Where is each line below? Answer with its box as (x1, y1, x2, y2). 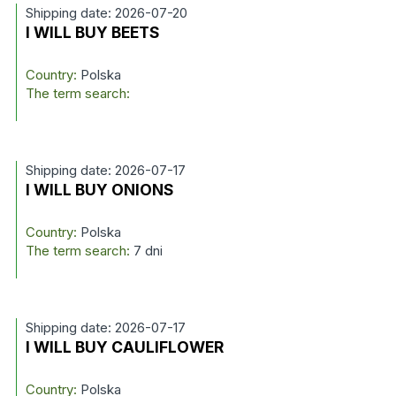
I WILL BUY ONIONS (25, 180, 174, 199)
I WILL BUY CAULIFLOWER (25, 338, 224, 356)
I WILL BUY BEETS (25, 23, 160, 42)
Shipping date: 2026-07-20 (25, 4, 187, 21)
